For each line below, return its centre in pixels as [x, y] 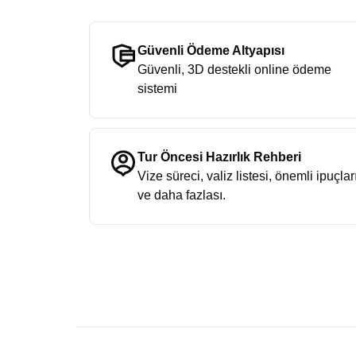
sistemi [157, 89]
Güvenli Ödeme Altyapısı [211, 50]
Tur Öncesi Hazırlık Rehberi [219, 157]
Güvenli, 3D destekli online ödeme [234, 70]
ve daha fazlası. [182, 195]
